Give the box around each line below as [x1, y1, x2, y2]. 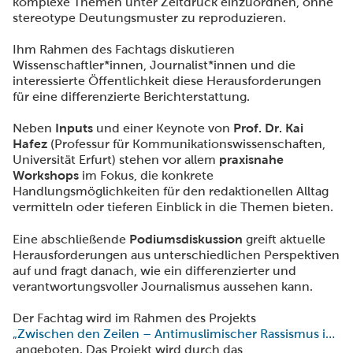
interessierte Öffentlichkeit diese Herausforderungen [13, 73, 321, 89]
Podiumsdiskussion [129, 231, 243, 247]
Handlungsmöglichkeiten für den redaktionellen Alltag [13, 184, 329, 199]
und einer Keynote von [93, 121, 233, 136]
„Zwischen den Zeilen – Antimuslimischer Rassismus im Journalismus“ [325, 326, 335, 342]
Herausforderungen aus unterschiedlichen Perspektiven [13, 247, 340, 262]
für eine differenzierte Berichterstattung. [13, 89, 253, 105]
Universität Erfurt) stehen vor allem [13, 152, 219, 168]
